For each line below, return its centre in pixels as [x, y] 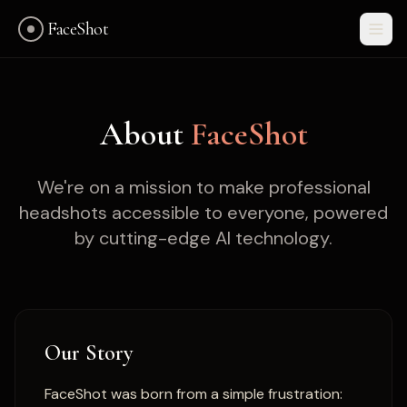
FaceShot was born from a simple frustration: [194, 394]
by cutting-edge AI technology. [203, 238]
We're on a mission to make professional [203, 187]
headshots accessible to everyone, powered [203, 213]
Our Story [89, 353]
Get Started [203, 369]
